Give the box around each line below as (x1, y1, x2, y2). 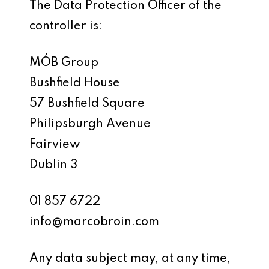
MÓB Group (29, 57, 99, 69)
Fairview (29, 139, 81, 151)
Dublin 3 (29, 159, 78, 171)
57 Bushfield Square (29, 98, 145, 110)
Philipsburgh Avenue (29, 118, 151, 130)
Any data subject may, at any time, (29, 253, 231, 265)
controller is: (29, 20, 103, 32)
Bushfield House (29, 77, 121, 89)
